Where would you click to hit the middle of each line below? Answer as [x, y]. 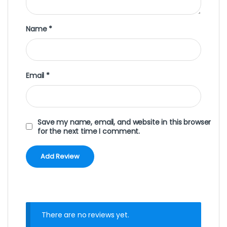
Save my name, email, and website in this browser [124, 122]
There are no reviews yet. [85, 215]
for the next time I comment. [89, 131]
